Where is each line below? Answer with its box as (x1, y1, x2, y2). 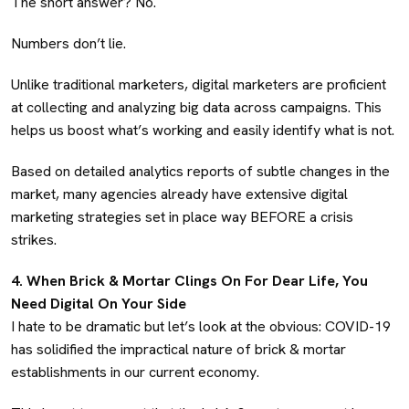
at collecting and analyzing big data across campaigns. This (11, 97, 382, 117)
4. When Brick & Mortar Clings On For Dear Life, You (11, 270, 368, 290)
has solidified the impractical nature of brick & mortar (11, 339, 346, 359)
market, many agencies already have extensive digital (11, 184, 348, 204)
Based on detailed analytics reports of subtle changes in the (11, 161, 390, 181)
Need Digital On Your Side (11, 293, 186, 313)
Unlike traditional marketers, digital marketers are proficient (11, 74, 386, 94)
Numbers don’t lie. (11, 33, 130, 53)
